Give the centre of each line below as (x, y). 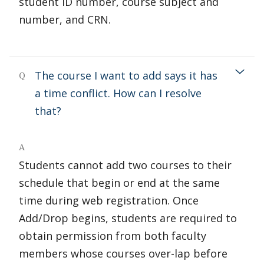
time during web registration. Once (109, 200)
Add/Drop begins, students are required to (128, 218)
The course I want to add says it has (126, 75)
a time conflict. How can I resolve (118, 93)
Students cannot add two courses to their (125, 165)
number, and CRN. (65, 19)
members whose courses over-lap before (123, 253)
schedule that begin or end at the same (119, 183)
